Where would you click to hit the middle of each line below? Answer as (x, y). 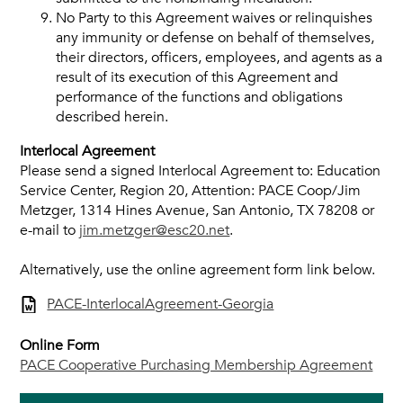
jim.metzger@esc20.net (155, 230)
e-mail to (50, 230)
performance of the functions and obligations (200, 97)
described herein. (112, 117)
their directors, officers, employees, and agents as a (219, 58)
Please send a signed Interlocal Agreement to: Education (201, 171)
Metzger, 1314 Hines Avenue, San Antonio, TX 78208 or (197, 210)
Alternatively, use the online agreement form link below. (198, 270)
